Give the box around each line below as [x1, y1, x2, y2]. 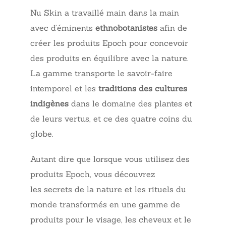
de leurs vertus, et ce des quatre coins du [30, 114, 192, 124]
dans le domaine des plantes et [69, 98, 192, 109]
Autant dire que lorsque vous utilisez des [30, 154, 190, 164]
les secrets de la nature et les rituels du [30, 184, 186, 195]
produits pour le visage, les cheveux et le [30, 214, 191, 225]
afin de [157, 23, 187, 33]
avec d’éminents [30, 23, 95, 33]
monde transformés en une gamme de [30, 199, 180, 210]
